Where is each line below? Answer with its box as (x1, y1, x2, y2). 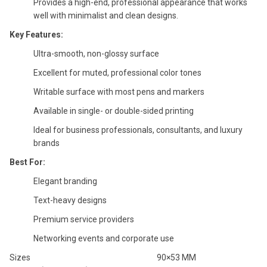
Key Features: (10, 29, 63, 39)
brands (33, 138, 60, 148)
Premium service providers (33, 214, 134, 224)
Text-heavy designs (33, 195, 107, 205)
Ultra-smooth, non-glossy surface (33, 48, 159, 58)
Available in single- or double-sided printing (33, 105, 194, 116)
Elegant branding (33, 176, 97, 186)
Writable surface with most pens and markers (33, 86, 204, 97)
